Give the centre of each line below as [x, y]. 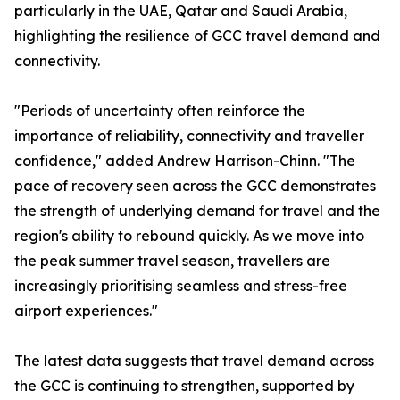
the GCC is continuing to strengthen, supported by [184, 386]
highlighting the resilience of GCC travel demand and [197, 36]
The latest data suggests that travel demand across [194, 361]
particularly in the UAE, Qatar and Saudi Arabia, [181, 11]
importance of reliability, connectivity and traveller [189, 136]
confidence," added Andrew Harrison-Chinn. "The [185, 161]
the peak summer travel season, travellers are [172, 261]
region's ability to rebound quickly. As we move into [189, 236]
